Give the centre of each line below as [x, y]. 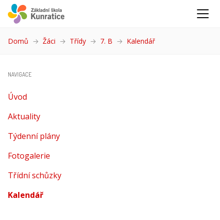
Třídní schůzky [35, 175]
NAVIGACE [20, 74]
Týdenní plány [34, 136]
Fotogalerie [29, 156]
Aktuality [24, 116]
